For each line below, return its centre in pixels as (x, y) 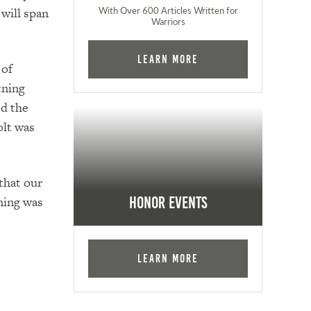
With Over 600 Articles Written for (168, 10)
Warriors (168, 21)
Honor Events (168, 203)
